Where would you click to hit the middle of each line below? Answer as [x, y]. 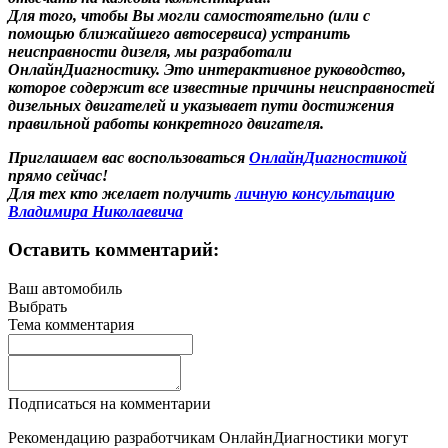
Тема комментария [71, 325]
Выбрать [37, 307]
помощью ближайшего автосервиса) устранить [179, 33]
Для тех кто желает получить [121, 193]
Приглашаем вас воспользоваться [128, 157]
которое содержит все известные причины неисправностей [221, 87]
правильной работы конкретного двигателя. [166, 123]
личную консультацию [315, 193]
